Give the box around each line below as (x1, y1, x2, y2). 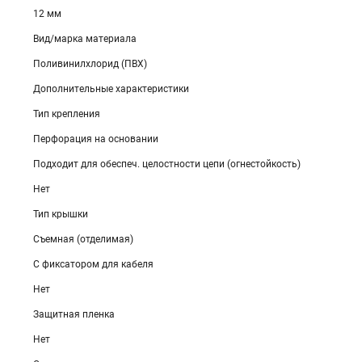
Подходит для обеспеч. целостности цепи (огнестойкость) (33, 158, 301, 170)
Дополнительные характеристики (33, 83, 189, 95)
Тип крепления (33, 108, 100, 120)
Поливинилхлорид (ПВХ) (33, 58, 147, 69)
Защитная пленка (33, 309, 115, 320)
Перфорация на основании (33, 133, 158, 145)
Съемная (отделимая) (33, 234, 133, 245)
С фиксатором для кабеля (33, 259, 154, 270)
